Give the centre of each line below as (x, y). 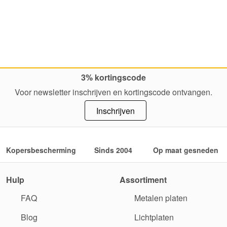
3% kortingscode (113, 77)
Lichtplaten (153, 217)
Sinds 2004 (113, 150)
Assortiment (143, 179)
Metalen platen (160, 198)
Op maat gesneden (186, 150)
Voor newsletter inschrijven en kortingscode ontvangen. (113, 92)
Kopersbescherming (41, 150)
